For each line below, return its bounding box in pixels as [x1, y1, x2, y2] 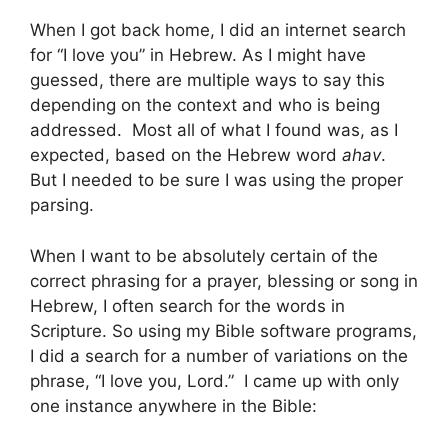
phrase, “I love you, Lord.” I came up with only [30, 370, 399, 391]
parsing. [30, 195, 94, 216]
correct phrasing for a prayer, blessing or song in [30, 270, 418, 291]
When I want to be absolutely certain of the [30, 245, 378, 266]
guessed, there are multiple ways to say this [30, 70, 385, 91]
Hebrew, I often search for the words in [30, 295, 345, 316]
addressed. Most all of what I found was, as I [30, 120, 398, 141]
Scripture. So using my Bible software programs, [30, 320, 417, 341]
